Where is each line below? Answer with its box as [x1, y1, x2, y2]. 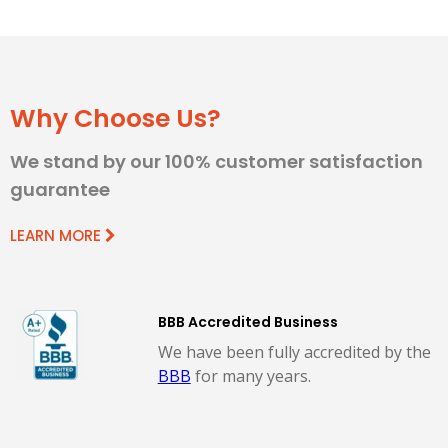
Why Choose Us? [10, 100, 221, 136]
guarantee [10, 176, 110, 202]
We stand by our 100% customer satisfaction [10, 148, 423, 174]
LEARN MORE [10, 224, 105, 246]
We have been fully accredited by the [157, 340, 431, 363]
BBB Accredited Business [157, 311, 338, 332]
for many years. [190, 364, 311, 387]
